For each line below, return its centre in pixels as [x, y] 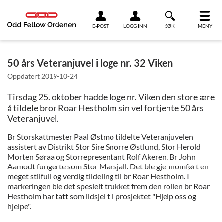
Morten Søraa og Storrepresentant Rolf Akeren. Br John [102, 156]
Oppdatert [24, 76]
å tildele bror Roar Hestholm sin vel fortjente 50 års [106, 107]
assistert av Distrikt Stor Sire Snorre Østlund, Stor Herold [104, 146]
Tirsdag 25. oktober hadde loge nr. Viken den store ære [111, 96]
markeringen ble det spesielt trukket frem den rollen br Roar [109, 186]
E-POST [101, 26]
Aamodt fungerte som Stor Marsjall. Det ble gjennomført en [108, 166]
